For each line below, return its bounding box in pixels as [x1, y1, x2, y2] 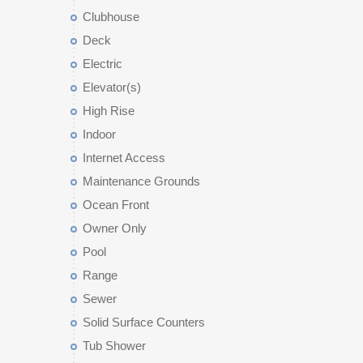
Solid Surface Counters [83, 315, 205, 329]
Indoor [83, 127, 116, 141]
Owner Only [83, 221, 147, 235]
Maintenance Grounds [83, 174, 200, 188]
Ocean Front [83, 198, 149, 211]
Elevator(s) [83, 80, 141, 94]
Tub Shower [83, 339, 146, 352]
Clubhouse [83, 10, 139, 23]
